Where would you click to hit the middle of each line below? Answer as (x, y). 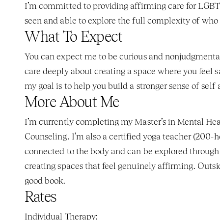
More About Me (72, 102)
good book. (45, 180)
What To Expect (73, 37)
